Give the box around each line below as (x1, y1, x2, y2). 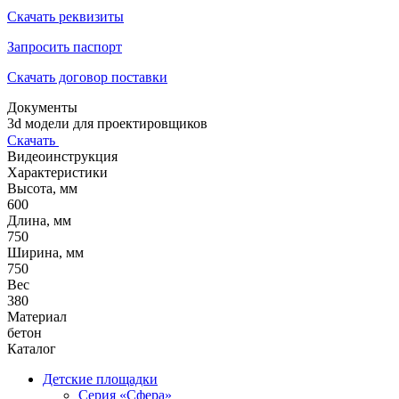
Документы (7, 99, 77, 115)
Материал (7, 308, 67, 324)
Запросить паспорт (7, 38, 122, 54)
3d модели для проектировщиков (7, 115, 208, 131)
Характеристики (7, 164, 108, 180)
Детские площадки (43, 370, 158, 387)
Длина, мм (7, 212, 71, 228)
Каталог (7, 340, 56, 356)
